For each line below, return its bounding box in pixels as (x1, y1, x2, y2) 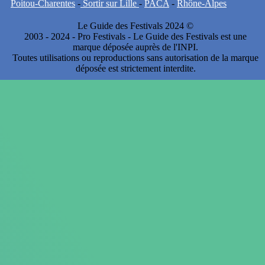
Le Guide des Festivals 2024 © (77, 20, 193, 31)
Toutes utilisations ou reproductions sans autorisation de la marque (12, 52, 258, 63)
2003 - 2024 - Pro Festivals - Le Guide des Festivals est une (24, 31, 247, 41)
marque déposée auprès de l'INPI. (73, 41, 198, 52)
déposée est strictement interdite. (75, 63, 196, 73)
